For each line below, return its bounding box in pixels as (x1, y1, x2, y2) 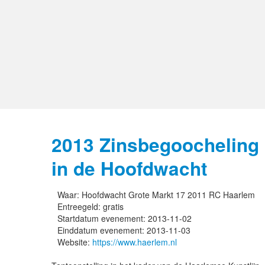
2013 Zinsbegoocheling (51, 131, 259, 158)
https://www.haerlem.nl (92, 236, 177, 248)
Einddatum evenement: (57, 224, 147, 236)
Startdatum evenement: (57, 212, 148, 224)
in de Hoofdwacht (51, 155, 207, 182)
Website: (57, 236, 92, 248)
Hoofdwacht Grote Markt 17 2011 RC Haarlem (82, 189, 255, 201)
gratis (103, 201, 124, 212)
